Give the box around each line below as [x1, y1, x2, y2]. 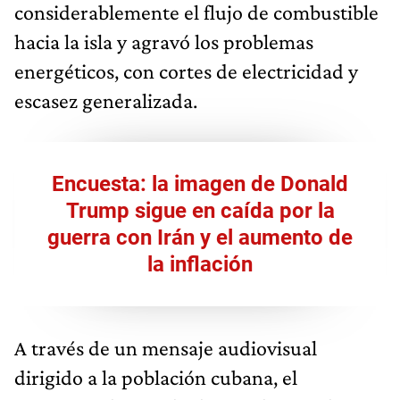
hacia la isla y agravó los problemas [14, 29, 313, 54]
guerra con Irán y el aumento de [47, 224, 353, 250]
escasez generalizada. [14, 87, 197, 112]
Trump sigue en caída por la [65, 197, 335, 223]
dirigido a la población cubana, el [14, 364, 297, 389]
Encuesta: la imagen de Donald [52, 171, 348, 196]
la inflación [147, 251, 253, 277]
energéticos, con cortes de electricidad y [14, 58, 358, 83]
